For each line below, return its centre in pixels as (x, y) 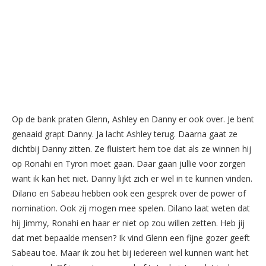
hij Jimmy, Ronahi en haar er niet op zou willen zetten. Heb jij (128, 223)
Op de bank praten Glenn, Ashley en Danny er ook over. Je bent (133, 119)
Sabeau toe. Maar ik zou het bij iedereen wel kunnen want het (130, 252)
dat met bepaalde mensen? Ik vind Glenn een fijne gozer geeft (131, 237)
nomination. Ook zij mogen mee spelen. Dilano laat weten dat (131, 208)
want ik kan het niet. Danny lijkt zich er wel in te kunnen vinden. (132, 178)
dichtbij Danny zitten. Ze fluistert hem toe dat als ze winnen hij (132, 148)
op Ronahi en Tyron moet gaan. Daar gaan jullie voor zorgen (129, 163)
